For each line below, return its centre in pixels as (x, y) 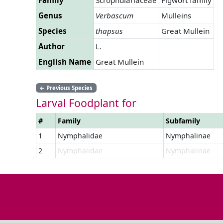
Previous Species (69, 88)
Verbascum (114, 15)
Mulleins (176, 15)
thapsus (109, 31)
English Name (65, 61)
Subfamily (183, 120)
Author (52, 46)
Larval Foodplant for (86, 103)
